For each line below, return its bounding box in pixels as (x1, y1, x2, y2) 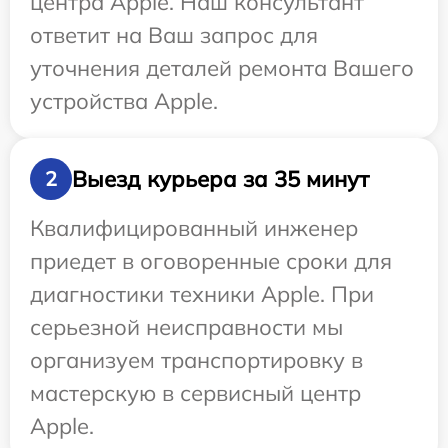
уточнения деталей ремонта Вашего (30, 54, 414, 82)
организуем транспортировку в (30, 346, 363, 374)
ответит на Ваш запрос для (30, 21, 318, 49)
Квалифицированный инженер (30, 214, 358, 242)
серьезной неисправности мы (30, 313, 343, 341)
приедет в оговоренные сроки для (30, 247, 392, 275)
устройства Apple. (30, 87, 218, 115)
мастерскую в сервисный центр (30, 379, 361, 407)
